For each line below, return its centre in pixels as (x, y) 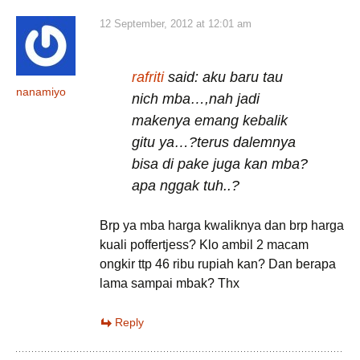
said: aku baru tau (223, 77)
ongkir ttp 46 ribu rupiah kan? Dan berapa (218, 264)
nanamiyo (41, 92)
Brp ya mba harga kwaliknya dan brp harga (222, 225)
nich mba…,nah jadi (196, 99)
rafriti (148, 77)
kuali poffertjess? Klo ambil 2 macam (204, 245)
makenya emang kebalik (210, 121)
